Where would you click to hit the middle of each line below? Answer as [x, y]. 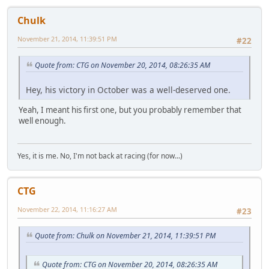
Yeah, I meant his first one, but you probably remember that [130, 110]
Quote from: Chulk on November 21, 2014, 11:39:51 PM [125, 236]
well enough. [42, 120]
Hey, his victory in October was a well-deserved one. [128, 89]
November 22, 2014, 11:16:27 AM [67, 210]
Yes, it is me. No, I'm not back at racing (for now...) [100, 156]
